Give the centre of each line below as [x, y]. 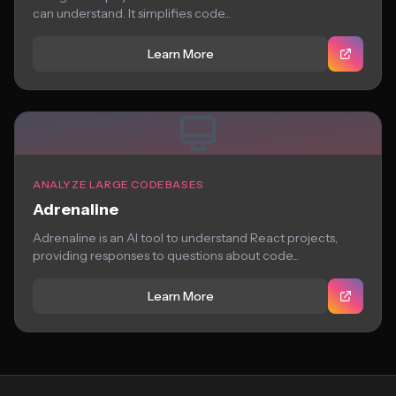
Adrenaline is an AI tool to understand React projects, [185, 238]
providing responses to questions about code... [166, 255]
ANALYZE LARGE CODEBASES [118, 184]
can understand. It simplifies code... [132, 13]
